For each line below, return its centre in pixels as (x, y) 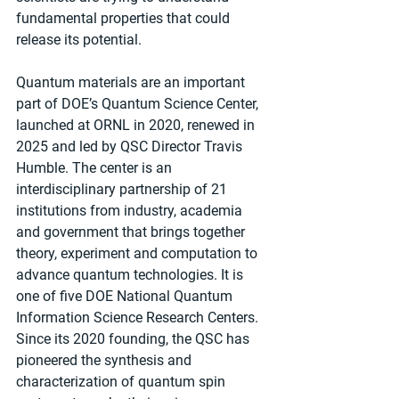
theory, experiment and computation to (138, 253)
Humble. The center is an (96, 167)
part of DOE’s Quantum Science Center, (139, 103)
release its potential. (79, 39)
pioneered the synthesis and (106, 360)
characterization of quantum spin (122, 381)
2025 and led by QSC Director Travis (131, 146)
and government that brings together (132, 232)
